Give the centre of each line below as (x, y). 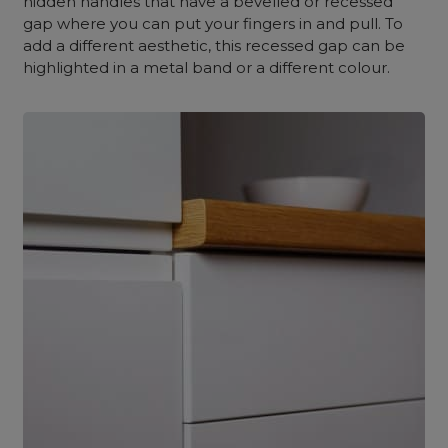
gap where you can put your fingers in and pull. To (213, 23)
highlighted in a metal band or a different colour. (207, 67)
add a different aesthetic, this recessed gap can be (214, 45)
